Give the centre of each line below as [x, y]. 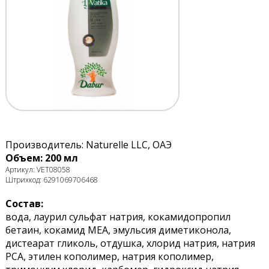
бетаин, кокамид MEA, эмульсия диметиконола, [118, 230]
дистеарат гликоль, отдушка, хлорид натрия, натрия [130, 243]
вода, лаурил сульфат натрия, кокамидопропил [118, 217]
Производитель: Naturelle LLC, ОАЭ [88, 145]
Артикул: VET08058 [38, 170]
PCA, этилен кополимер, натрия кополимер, [109, 257]
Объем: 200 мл [41, 158]
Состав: [24, 204]
